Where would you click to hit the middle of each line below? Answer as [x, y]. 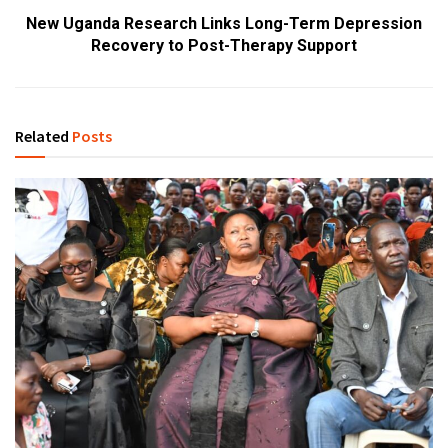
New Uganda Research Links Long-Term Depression [224, 23]
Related [42, 135]
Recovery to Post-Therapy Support [224, 45]
